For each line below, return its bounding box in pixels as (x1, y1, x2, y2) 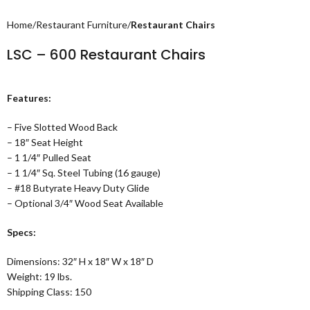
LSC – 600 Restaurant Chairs (7, 45, 206, 64)
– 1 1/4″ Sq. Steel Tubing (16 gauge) (7, 167, 161, 179)
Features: (7, 92, 51, 104)
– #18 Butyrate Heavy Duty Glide (7, 182, 149, 194)
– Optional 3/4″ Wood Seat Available (7, 197, 163, 209)
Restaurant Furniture (36, 19, 127, 30)
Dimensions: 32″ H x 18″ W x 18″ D (7, 255, 154, 267)
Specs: (7, 226, 36, 238)
